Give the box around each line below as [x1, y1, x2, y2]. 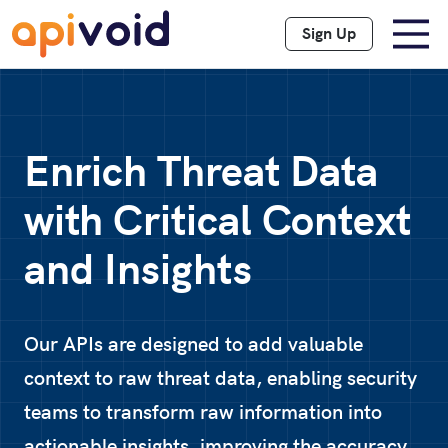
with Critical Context [24, 197, 411, 247]
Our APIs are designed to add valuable [24, 333, 363, 357]
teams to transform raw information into [24, 401, 382, 425]
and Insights [24, 246, 252, 296]
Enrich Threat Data [24, 148, 378, 198]
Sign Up [302, 25, 357, 43]
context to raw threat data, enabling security [24, 367, 417, 391]
